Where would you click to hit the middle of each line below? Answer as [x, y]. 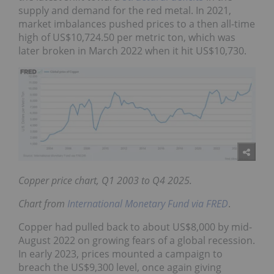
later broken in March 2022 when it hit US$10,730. [132, 50]
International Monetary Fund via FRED [148, 203]
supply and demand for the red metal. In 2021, [125, 10]
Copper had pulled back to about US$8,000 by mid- [135, 227]
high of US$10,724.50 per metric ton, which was [127, 37]
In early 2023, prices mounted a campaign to [120, 254]
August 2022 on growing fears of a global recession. [137, 240]
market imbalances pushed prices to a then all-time [137, 24]
